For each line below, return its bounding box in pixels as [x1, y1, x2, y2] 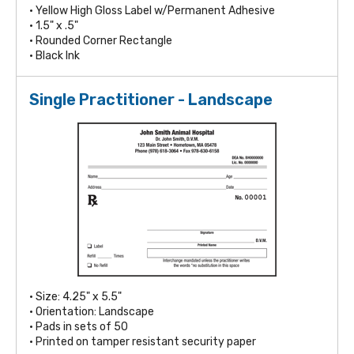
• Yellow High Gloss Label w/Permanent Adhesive [29, 3, 275, 17]
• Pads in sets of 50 [29, 319, 128, 333]
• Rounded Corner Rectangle [29, 33, 172, 47]
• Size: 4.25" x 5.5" [29, 289, 122, 303]
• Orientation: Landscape [29, 304, 154, 318]
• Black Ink [29, 48, 80, 62]
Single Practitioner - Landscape [29, 89, 273, 109]
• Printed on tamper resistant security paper [29, 334, 256, 348]
